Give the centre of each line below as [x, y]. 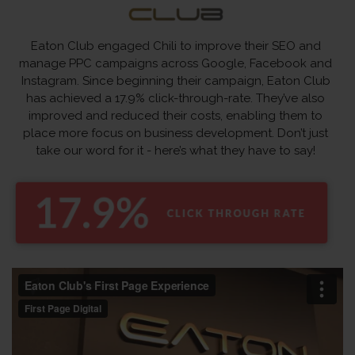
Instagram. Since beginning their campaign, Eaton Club [176, 81]
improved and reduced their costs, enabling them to [176, 116]
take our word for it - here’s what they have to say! [176, 151]
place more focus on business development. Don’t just [176, 134]
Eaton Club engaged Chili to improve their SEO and [176, 46]
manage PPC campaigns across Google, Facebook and [176, 64]
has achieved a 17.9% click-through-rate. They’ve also [176, 99]
